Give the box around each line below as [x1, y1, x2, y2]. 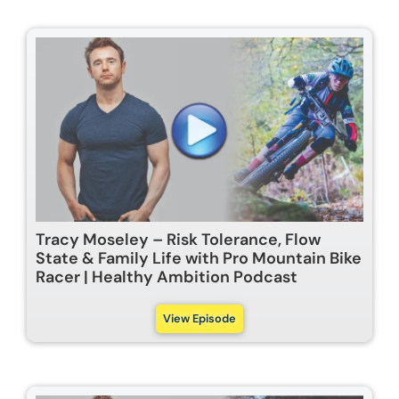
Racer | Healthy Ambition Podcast [36, 265, 297, 288]
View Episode [163, 310, 236, 326]
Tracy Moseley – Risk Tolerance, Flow [36, 228, 321, 250]
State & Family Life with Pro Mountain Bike [36, 247, 362, 269]
